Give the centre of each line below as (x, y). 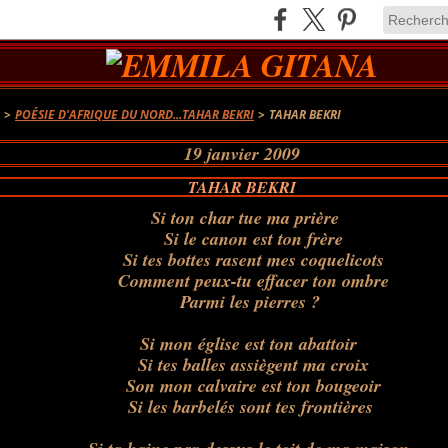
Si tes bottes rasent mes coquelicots (242, 259)
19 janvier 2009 (242, 153)
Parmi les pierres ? (239, 301)
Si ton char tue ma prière (245, 217)
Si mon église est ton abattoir (248, 343)
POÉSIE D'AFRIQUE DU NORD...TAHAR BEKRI (135, 114)
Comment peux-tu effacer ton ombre (242, 280)
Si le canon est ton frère (242, 238)
